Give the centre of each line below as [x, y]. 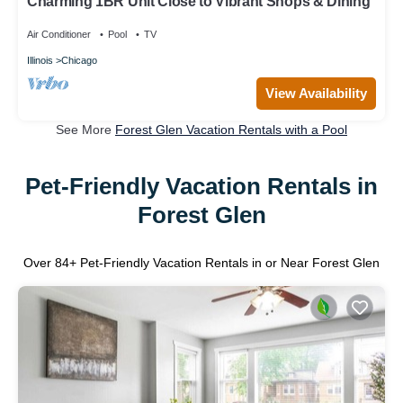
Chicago [79, 60]
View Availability [316, 93]
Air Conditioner [59, 34]
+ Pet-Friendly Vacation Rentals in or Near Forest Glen [224, 262]
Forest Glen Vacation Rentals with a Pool [231, 129]
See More [85, 129]
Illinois [40, 60]
